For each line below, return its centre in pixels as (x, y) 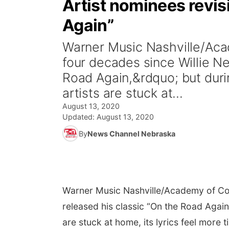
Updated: (79, 117)
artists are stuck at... (123, 93)
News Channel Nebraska (131, 133)
